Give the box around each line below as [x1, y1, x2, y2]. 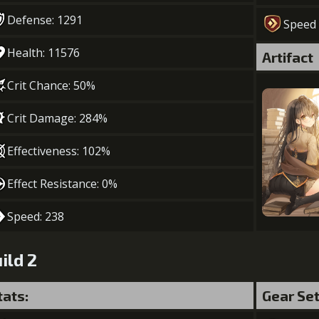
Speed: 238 [7, 209, 64, 224]
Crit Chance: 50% [7, 78, 95, 93]
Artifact [262, 48, 313, 66]
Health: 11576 [7, 45, 80, 61]
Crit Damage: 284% [7, 110, 108, 126]
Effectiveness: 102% [7, 143, 110, 159]
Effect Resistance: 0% [7, 176, 117, 192]
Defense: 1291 [7, 12, 83, 28]
